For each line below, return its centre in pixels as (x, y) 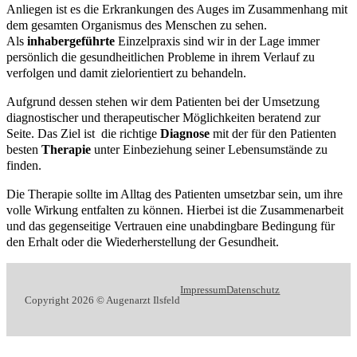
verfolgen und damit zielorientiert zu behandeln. (126, 73)
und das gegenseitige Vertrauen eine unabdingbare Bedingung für (171, 226)
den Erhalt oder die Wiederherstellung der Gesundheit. (143, 242)
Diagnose (185, 134)
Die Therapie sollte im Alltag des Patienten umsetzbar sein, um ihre (175, 194)
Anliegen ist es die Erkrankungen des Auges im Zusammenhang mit (177, 9)
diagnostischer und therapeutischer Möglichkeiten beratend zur (163, 118)
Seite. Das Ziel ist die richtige (83, 134)
